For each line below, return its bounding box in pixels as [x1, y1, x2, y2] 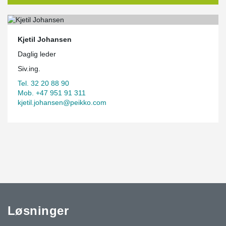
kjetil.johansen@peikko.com [18, 98, 106, 106]
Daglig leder [18, 49, 56, 58]
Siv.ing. [18, 64, 40, 73]
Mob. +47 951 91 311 [18, 88, 86, 97]
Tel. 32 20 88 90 [18, 79, 69, 87]
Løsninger [8, 203, 69, 217]
